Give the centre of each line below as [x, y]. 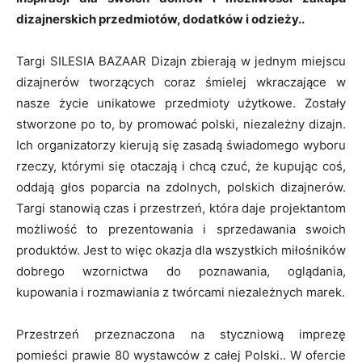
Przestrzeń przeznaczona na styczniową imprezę [181, 334]
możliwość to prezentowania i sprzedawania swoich [181, 229]
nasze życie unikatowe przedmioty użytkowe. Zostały [181, 103]
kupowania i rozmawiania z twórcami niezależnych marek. [181, 292]
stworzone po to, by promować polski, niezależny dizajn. [181, 124]
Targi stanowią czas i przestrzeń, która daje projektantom [181, 208]
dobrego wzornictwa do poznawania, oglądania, [181, 271]
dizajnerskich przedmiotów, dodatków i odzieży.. [160, 19]
